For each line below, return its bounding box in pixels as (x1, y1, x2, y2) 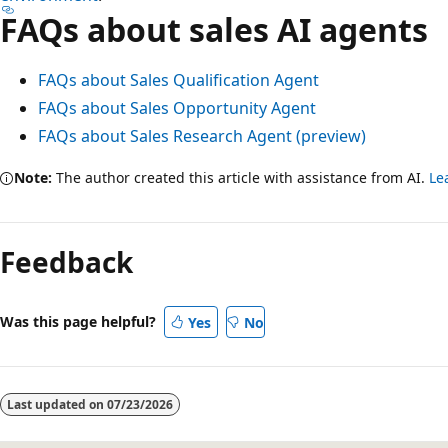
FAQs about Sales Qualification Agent (38, 69, 319, 92)
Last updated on (7, 396, 107, 414)
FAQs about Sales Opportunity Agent (38, 97, 316, 120)
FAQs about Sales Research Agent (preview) (38, 125, 366, 148)
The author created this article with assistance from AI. (52, 168, 429, 188)
